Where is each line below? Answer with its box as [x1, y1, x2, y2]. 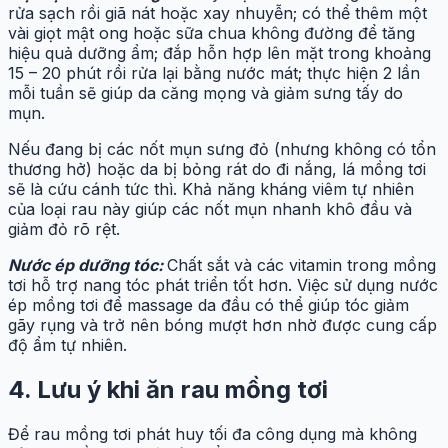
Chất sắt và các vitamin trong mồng [167, 255, 436, 276]
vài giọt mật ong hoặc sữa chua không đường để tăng [8, 23, 415, 44]
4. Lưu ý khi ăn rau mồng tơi [8, 375, 328, 405]
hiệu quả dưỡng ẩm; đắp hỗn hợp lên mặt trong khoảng [8, 43, 431, 64]
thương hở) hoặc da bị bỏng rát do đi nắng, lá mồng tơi [8, 159, 426, 180]
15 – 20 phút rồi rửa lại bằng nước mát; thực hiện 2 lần [8, 63, 420, 84]
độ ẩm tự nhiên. [8, 335, 127, 356]
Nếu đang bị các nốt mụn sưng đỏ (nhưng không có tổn [8, 139, 436, 160]
